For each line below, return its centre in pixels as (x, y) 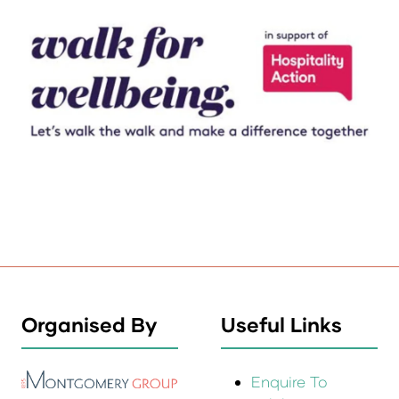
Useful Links (281, 324)
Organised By (89, 324)
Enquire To (290, 381)
